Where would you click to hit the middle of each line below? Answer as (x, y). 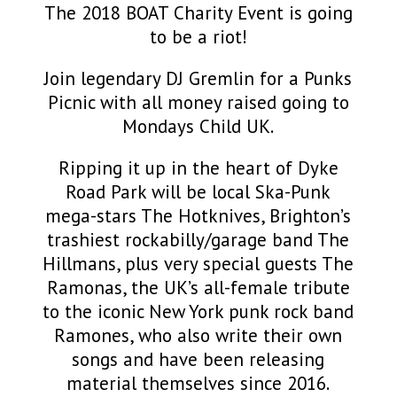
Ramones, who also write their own (198, 335)
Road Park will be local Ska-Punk (198, 192)
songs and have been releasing (198, 359)
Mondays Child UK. (198, 126)
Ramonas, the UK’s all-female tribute (198, 288)
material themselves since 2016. (198, 383)
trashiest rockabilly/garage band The (198, 240)
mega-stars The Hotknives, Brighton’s (198, 216)
